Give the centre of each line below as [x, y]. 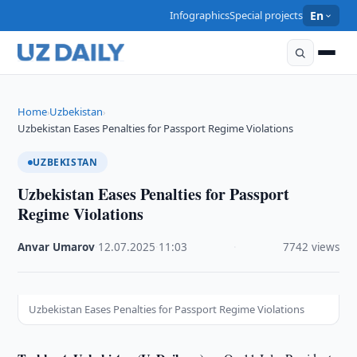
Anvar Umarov [57, 247]
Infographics [200, 15]
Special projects [267, 15]
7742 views [311, 247]
